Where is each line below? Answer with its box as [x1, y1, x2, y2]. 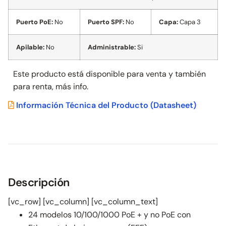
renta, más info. [32, 81, 88, 92]
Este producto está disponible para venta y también [13, 69, 206, 79]
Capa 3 [178, 18, 201, 26]
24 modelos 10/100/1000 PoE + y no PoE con [28, 209, 191, 220]
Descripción [8, 175, 70, 190]
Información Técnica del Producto [14, 100, 150, 110]
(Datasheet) [150, 100, 196, 110]
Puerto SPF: [88, 18, 124, 26]
